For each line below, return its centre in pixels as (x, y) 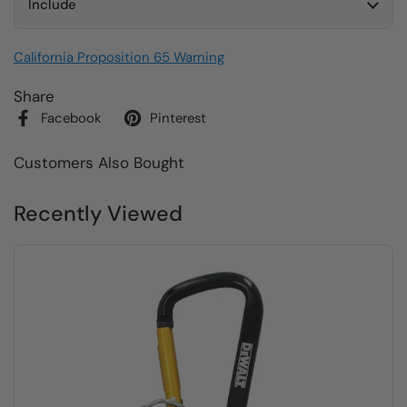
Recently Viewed (98, 213)
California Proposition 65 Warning (119, 57)
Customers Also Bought (99, 162)
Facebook (71, 118)
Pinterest (178, 118)
